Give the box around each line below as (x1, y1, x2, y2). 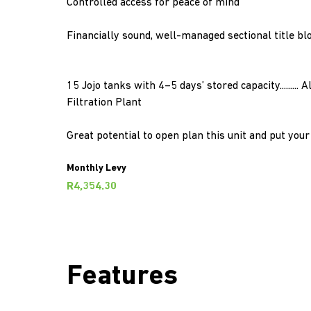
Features (67, 263, 178, 291)
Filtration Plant (67, 97, 142, 108)
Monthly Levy (67, 163, 126, 174)
